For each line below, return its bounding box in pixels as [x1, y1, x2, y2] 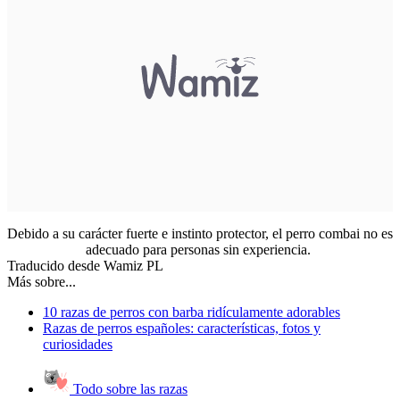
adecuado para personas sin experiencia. [86, 242, 314, 258]
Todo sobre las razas [70, 381, 187, 397]
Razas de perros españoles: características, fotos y [43, 321, 321, 337]
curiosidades [43, 337, 112, 353]
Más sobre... [7, 274, 76, 290]
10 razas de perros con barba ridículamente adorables [43, 304, 340, 321]
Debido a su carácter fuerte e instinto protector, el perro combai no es [7, 226, 393, 242]
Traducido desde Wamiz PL [7, 258, 163, 274]
